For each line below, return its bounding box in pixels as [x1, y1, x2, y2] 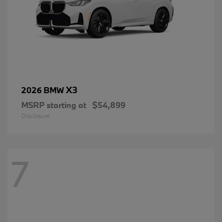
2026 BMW [21, 84, 66, 95]
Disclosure [21, 111, 50, 119]
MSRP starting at [21, 99, 86, 110]
